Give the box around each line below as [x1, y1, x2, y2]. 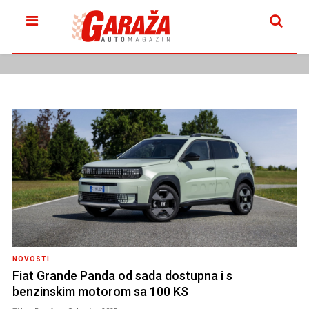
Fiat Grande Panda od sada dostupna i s [12, 268, 232, 283]
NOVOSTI [12, 255, 50, 263]
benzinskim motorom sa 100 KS [12, 284, 188, 299]
